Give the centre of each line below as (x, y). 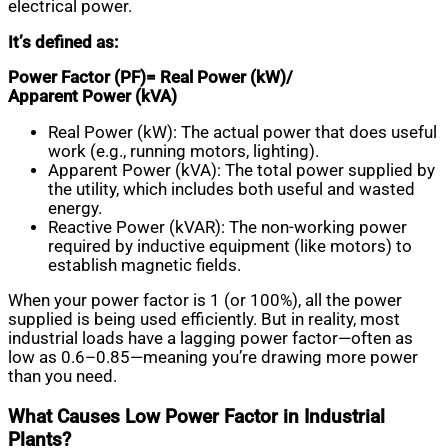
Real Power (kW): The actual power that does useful (242, 132)
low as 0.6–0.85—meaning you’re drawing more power (213, 358)
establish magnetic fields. (144, 265)
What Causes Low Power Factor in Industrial (196, 417)
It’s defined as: (63, 42)
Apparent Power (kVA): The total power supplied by (241, 170)
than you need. (62, 377)
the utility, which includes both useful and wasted (231, 189)
